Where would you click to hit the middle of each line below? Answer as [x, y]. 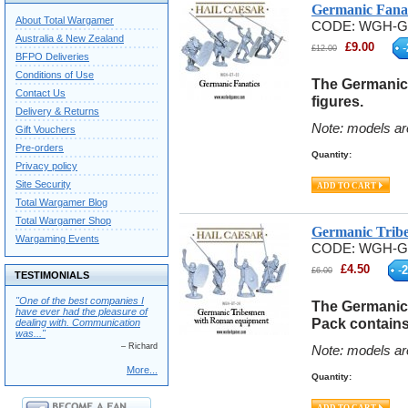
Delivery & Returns [57, 111]
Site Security [43, 184]
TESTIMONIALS [52, 275]
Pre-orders [40, 148]
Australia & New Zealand [70, 38]
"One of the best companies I [80, 301]
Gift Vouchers [46, 129]
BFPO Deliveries [52, 56]
